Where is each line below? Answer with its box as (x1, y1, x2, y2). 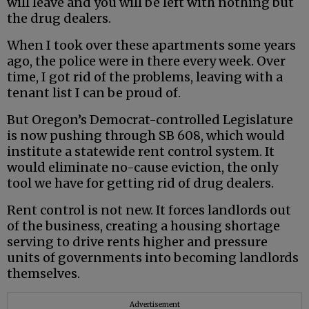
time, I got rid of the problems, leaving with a (7, 69, 283, 86)
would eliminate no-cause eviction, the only (7, 159, 278, 176)
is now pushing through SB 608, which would (7, 128, 285, 144)
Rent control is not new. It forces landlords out (7, 202, 291, 219)
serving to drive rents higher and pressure (7, 234, 268, 250)
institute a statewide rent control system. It (7, 143, 275, 160)
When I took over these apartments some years (7, 37, 296, 54)
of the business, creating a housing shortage (7, 218, 280, 235)
